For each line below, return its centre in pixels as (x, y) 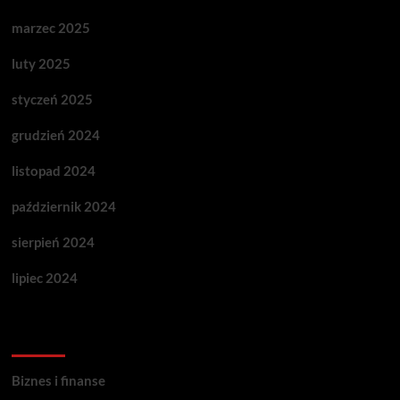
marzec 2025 (50, 28)
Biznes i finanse (58, 380)
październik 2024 (63, 206)
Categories (54, 338)
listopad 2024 (53, 171)
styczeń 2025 (52, 99)
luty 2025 (41, 63)
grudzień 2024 (55, 135)
